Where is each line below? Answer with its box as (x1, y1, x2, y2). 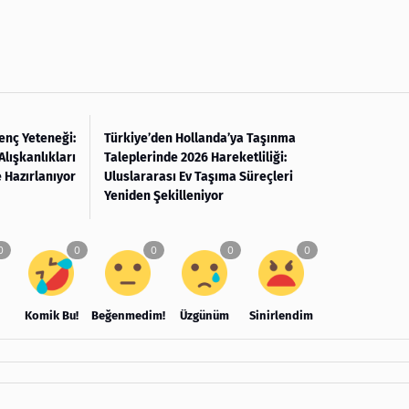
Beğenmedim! (91, 308, 165, 322)
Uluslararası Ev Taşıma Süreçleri (104, 168, 293, 184)
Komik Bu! (24, 308, 79, 322)
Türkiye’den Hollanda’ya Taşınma (104, 130, 296, 146)
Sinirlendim (249, 308, 313, 322)
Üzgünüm (180, 308, 229, 322)
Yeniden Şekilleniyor (104, 187, 224, 204)
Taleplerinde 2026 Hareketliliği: (104, 149, 287, 165)
